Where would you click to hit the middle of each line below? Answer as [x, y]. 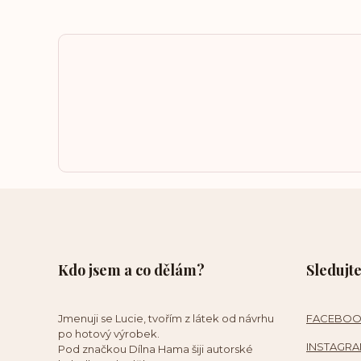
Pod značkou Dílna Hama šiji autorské [156, 349]
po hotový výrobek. [109, 334]
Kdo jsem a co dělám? [131, 270]
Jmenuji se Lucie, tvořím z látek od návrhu [166, 318]
